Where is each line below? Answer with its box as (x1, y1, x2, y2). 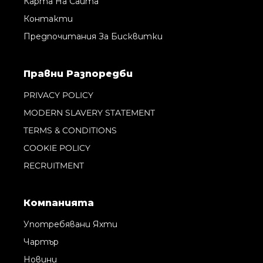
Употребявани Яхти (23, 218, 117, 230)
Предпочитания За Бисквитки (23, 31, 163, 42)
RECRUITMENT (23, 160, 84, 171)
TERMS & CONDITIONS (23, 124, 117, 136)
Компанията (23, 197, 94, 208)
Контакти (23, 13, 73, 24)
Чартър (23, 236, 59, 247)
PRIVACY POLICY (23, 89, 93, 100)
